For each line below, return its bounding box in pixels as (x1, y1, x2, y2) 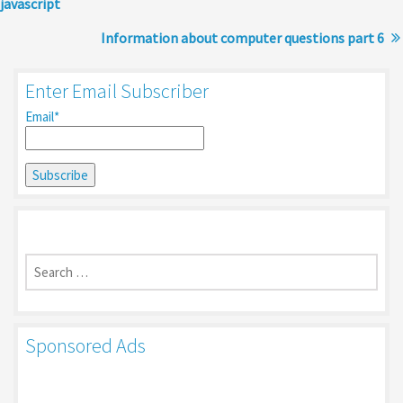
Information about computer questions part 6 (101, 28, 384, 47)
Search (24, 243, 63, 261)
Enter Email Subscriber (25, 77, 209, 103)
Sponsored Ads (25, 332, 146, 358)
